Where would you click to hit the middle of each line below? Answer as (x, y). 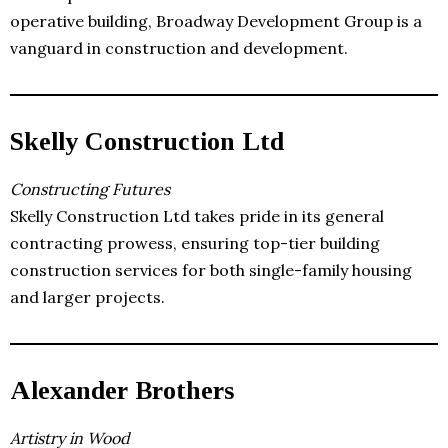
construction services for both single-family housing (211, 269)
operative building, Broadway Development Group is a (216, 20)
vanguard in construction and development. (179, 47)
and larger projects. (87, 296)
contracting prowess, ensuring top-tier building (195, 242)
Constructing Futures (90, 188)
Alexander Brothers (122, 390)
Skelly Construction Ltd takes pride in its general (197, 215)
